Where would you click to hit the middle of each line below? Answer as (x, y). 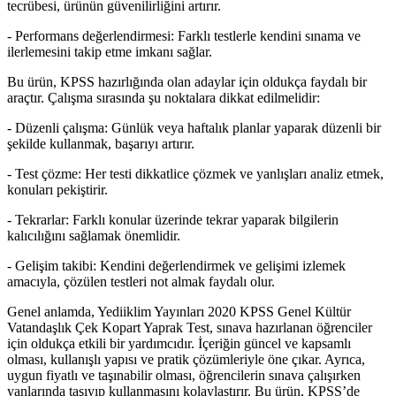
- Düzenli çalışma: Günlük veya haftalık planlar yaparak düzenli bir (194, 128)
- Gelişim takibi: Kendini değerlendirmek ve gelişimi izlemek (176, 266)
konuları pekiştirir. (57, 190)
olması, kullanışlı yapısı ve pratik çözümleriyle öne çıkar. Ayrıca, (186, 360)
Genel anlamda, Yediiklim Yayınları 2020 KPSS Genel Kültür (179, 312)
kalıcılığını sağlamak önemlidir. (94, 236)
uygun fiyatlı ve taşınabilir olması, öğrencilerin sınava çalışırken (184, 376)
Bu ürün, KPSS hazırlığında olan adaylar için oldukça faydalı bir (187, 82)
